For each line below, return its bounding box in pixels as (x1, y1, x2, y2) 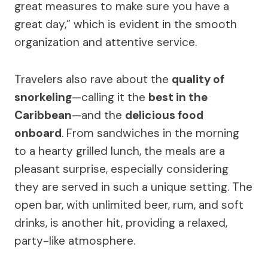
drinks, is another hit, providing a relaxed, (14, 215, 227, 230)
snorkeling (14, 89, 72, 105)
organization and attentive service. (14, 34, 197, 50)
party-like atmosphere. (14, 233, 135, 248)
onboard (14, 125, 62, 141)
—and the (72, 107, 125, 123)
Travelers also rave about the (14, 71, 172, 87)
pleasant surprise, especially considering (14, 161, 229, 176)
